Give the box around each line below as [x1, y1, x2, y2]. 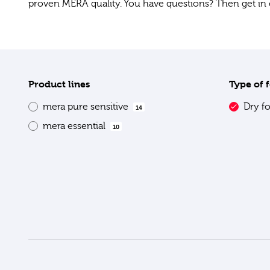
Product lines [28, 78, 90, 90]
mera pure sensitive [43, 101, 131, 112]
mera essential [43, 120, 108, 131]
